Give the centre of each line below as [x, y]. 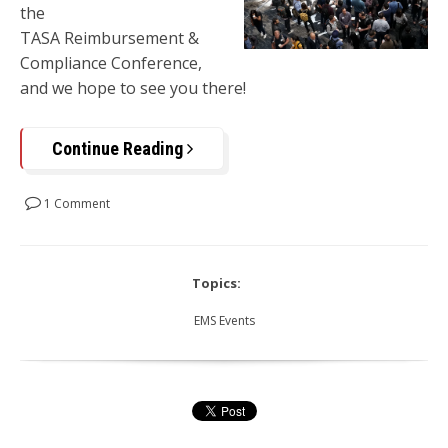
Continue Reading [119, 148]
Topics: [216, 282]
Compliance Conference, [111, 63]
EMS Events [224, 320]
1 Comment [75, 203]
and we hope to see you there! [133, 88]
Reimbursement [124, 38]
